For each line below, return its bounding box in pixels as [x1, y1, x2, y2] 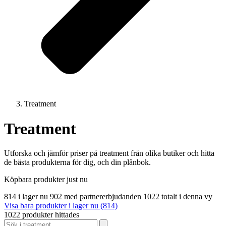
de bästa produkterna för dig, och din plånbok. [4, 158, 151, 167]
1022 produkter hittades [4, 210, 79, 219]
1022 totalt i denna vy [143, 192, 212, 201]
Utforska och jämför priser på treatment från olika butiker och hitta [4, 149, 214, 158]
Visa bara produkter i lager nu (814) [4, 201, 118, 210]
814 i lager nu [4, 192, 50, 201]
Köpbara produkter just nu [4, 175, 88, 184]
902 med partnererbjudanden [50, 192, 143, 201]
